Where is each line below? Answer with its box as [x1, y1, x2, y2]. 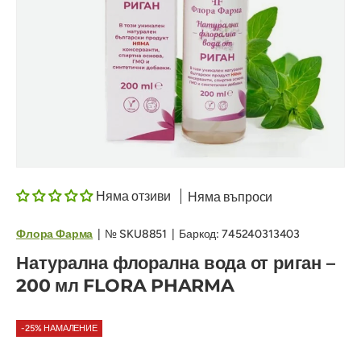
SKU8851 [119, 227, 168, 242]
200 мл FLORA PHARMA [16, 275, 234, 297]
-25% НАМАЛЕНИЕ [21, 323, 98, 334]
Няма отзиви [96, 189, 172, 205]
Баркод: [179, 227, 220, 242]
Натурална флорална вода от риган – [16, 252, 335, 275]
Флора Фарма [16, 227, 93, 242]
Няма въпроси [188, 189, 273, 205]
